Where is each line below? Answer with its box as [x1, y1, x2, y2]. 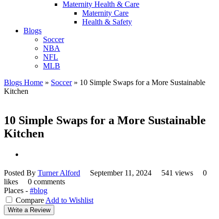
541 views [161, 169, 195, 177]
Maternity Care [82, 8, 129, 17]
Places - [4, 186, 30, 195]
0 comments [28, 177, 65, 186]
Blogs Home [4, 78, 43, 87]
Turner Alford [38, 169, 80, 177]
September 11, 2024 [90, 169, 152, 177]
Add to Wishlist [45, 196, 93, 205]
